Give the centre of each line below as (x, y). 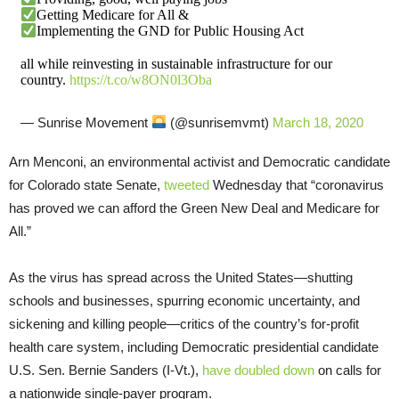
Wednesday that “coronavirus (297, 184)
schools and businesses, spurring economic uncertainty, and (184, 300)
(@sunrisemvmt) (219, 122)
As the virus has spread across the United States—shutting (181, 277)
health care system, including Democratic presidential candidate (194, 346)
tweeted (187, 184)
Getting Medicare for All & (113, 15)
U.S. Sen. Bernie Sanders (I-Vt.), (106, 370)
